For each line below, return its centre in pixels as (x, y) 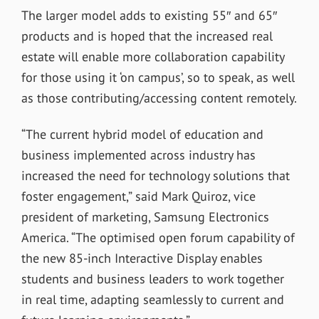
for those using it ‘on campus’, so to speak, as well (158, 77)
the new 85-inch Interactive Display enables (142, 258)
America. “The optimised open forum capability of (158, 237)
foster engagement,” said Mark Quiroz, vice (138, 196)
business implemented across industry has (138, 155)
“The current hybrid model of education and (142, 134)
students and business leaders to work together (152, 278)
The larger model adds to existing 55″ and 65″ (149, 15)
